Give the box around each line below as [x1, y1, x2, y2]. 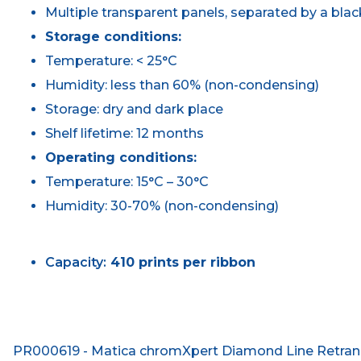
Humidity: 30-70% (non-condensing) [45, 198, 280, 214]
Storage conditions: [45, 29, 182, 45]
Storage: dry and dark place [45, 102, 224, 118]
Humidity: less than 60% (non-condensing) [45, 77, 320, 93]
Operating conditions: [45, 150, 197, 166]
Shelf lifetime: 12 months [45, 126, 205, 142]
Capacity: [45, 255, 107, 271]
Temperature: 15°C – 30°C [45, 174, 210, 190]
